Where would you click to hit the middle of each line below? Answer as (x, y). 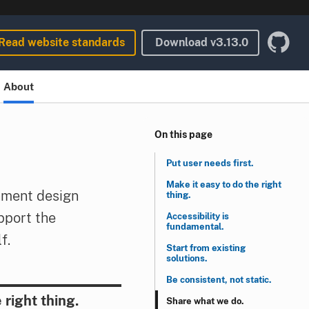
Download (183, 42)
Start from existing (206, 248)
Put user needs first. (210, 163)
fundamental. (195, 227)
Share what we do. (205, 301)
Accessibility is (198, 216)
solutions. (187, 258)
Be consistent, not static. (219, 280)
